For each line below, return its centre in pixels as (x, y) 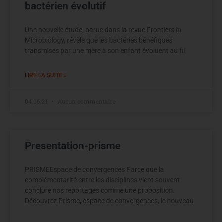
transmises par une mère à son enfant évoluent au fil (105, 51)
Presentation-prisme (73, 146)
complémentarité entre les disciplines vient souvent (102, 180)
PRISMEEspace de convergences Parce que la (94, 170)
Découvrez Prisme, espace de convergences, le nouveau (109, 201)
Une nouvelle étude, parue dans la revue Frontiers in (103, 30)
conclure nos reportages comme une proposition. (100, 191)
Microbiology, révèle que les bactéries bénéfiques (99, 40)
